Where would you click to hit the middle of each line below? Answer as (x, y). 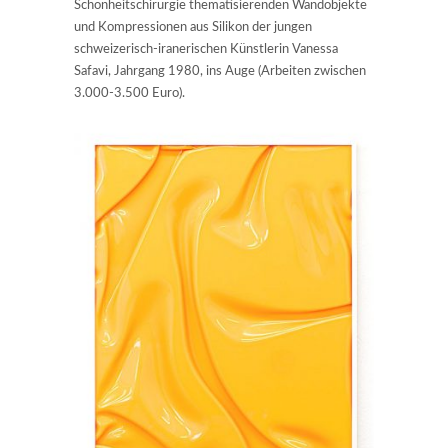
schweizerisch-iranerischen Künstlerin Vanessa (206, 50)
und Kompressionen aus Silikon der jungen (193, 28)
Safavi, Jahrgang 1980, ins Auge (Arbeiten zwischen (220, 72)
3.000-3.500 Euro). (129, 94)
